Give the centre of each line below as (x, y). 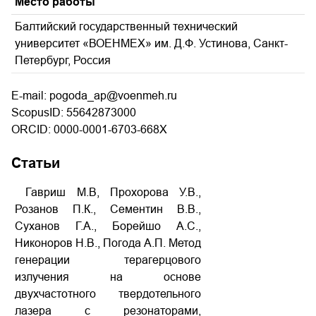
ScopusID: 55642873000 (74, 113)
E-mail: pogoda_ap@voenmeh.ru (94, 96)
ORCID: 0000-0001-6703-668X (89, 129)
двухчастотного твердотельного (108, 294)
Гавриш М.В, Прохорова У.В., (108, 192)
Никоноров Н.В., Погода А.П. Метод (108, 243)
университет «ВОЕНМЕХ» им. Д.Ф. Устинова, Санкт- (151, 43)
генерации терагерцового (108, 260)
